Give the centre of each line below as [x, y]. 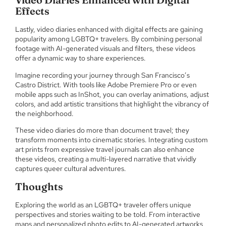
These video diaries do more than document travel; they [102, 130]
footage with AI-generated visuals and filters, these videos [105, 49]
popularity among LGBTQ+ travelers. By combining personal [108, 39]
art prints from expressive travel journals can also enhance [105, 150]
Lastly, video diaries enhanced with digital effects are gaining [109, 30]
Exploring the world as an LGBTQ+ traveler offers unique [103, 205]
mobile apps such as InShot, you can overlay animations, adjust [112, 94]
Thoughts [39, 186]
